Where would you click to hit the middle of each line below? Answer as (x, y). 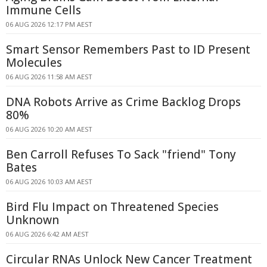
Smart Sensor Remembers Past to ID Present (128, 49)
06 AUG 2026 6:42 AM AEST (47, 234)
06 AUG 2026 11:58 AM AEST (49, 77)
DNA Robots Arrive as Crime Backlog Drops (123, 102)
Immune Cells (44, 10)
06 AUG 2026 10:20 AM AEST (49, 129)
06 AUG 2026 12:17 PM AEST (49, 24)
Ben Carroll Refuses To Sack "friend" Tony (121, 154)
